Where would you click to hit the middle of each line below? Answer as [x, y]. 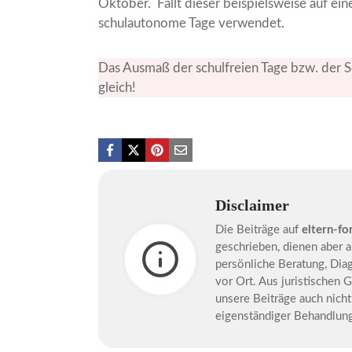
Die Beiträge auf [259, 230]
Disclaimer [253, 205]
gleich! [117, 88]
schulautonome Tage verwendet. [192, 24]
